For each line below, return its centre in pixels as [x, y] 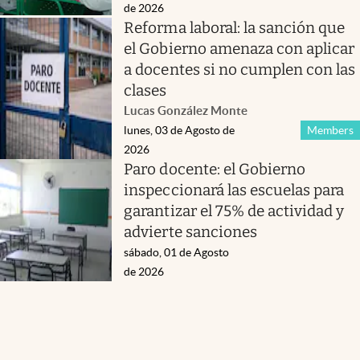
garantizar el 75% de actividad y [234, 211]
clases [145, 91]
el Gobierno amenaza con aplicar [239, 49]
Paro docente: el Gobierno [215, 170]
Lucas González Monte [186, 111]
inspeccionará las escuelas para [234, 190]
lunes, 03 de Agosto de [180, 131]
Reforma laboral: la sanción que [235, 28]
